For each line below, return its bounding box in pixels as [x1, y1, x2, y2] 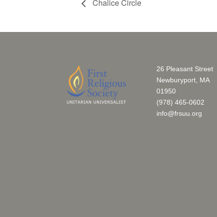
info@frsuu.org [156, 109, 202, 117]
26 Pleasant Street [156, 64, 214, 73]
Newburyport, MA [156, 76, 210, 84]
